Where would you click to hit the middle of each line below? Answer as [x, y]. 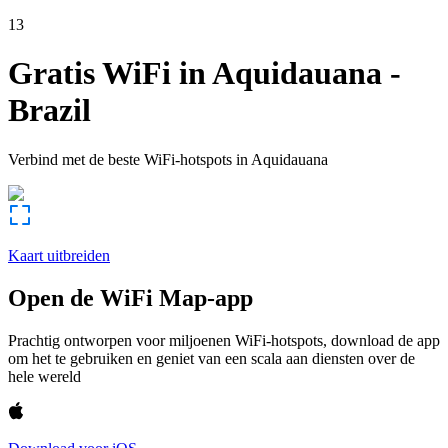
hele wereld [44, 376]
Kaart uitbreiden [59, 255]
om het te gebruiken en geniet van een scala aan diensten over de [211, 358]
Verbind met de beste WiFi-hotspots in [128, 159]
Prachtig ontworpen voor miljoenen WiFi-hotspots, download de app [224, 340]
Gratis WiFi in [107, 73]
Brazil [49, 110]
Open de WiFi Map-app [130, 297]
